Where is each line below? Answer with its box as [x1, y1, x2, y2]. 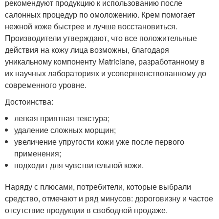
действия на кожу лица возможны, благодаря [5, 44, 169, 55]
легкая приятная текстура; [14, 112, 110, 124]
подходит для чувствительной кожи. [14, 159, 144, 171]
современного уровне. [5, 79, 87, 90]
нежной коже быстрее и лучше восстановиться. [5, 20, 177, 32]
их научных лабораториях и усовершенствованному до [5, 67, 206, 79]
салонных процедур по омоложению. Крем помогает [5, 8, 195, 20]
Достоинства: [5, 95, 53, 107]
